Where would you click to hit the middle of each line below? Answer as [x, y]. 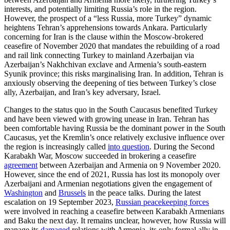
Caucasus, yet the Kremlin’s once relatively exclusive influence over [114, 137]
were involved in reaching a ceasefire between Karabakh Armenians [114, 211]
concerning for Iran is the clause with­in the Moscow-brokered [104, 36]
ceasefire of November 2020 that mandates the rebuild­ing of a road [112, 46]
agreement [21, 165]
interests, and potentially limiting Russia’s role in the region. [100, 9]
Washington [23, 193]
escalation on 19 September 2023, [60, 202]
